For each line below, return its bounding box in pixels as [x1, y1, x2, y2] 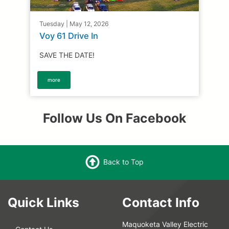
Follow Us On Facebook [43, 110, 186, 126]
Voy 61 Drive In [39, 31, 98, 41]
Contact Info [122, 195, 199, 211]
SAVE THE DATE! [39, 51, 95, 60]
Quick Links [8, 195, 79, 211]
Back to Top [103, 157, 144, 167]
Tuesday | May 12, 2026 [39, 20, 109, 28]
